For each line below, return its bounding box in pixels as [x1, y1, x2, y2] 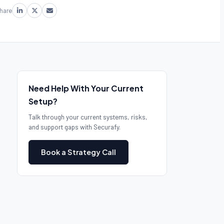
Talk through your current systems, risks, [28, 112, 147, 121]
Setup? [28, 96, 57, 106]
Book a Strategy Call [41, 147, 116, 156]
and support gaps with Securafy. [28, 122, 120, 131]
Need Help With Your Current [28, 83, 143, 93]
